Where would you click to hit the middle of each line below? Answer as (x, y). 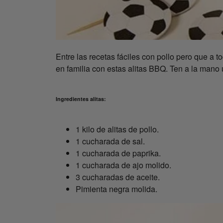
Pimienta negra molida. (116, 189)
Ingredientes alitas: (81, 99)
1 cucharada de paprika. (118, 153)
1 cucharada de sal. (110, 141)
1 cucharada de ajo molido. (123, 165)
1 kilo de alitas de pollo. (117, 129)
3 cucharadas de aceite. (118, 177)
